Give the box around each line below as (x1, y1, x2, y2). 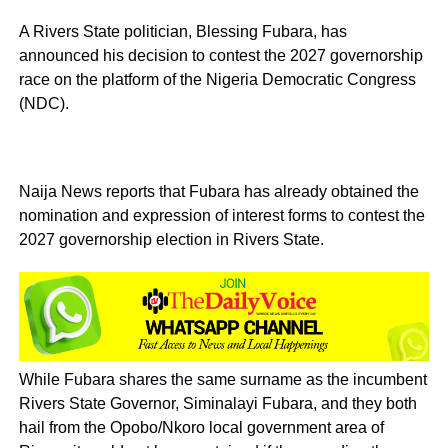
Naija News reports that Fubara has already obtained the (18, 183, 419, 201)
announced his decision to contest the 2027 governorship (18, 47, 423, 65)
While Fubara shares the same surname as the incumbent (18, 370, 427, 388)
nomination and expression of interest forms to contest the (18, 207, 425, 225)
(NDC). (18, 95, 69, 113)
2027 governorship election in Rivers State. (18, 231, 324, 249)
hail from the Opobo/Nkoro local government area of (18, 418, 384, 436)
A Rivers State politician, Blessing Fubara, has (18, 23, 347, 41)
